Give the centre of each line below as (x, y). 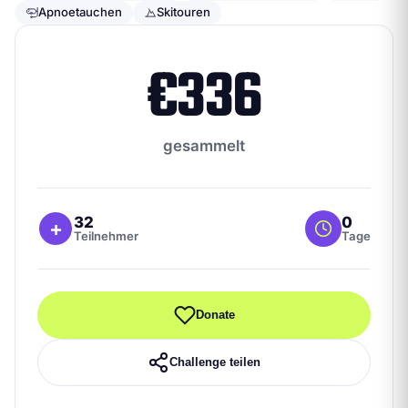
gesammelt (204, 145)
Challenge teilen (215, 362)
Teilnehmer (106, 236)
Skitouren (184, 12)
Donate (215, 315)
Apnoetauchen (80, 12)
